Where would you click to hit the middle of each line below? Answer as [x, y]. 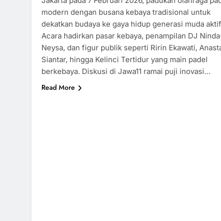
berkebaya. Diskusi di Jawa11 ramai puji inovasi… [126, 72]
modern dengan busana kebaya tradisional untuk [126, 12]
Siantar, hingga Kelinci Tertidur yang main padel [125, 60]
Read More [58, 88]
